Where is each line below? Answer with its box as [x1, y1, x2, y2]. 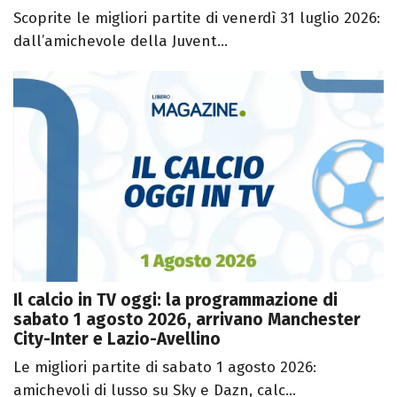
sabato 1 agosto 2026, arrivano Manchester [13, 309, 361, 331]
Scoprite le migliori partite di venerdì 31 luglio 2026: [13, 8, 380, 27]
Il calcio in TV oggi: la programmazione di [13, 290, 338, 311]
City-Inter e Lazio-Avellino [13, 329, 221, 350]
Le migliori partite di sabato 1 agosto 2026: [13, 358, 316, 378]
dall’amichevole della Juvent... [13, 31, 228, 51]
